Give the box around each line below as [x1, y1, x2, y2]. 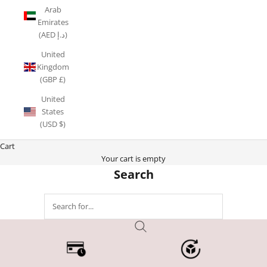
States [42, 105, 64, 117]
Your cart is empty [101, 153, 166, 164]
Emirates [37, 16, 69, 27]
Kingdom [36, 61, 69, 72]
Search [113, 166, 154, 182]
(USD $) [40, 118, 66, 129]
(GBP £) [40, 73, 66, 85]
